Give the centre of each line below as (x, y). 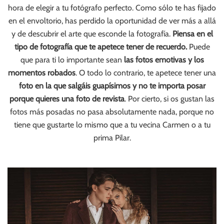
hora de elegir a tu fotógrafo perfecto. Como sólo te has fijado (112, 8)
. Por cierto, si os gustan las (169, 99)
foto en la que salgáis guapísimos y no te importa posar (112, 86)
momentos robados (42, 73)
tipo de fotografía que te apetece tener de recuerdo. (100, 47)
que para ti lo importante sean (72, 60)
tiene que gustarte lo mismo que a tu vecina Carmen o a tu (112, 125)
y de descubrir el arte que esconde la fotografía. (92, 34)
